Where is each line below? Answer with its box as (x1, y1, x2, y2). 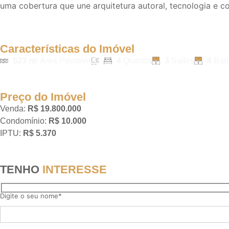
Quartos (123, 56, 152, 65)
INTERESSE (39, 163, 107, 176)
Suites (169, 56, 194, 65)
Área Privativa (38, 56, 91, 65)
